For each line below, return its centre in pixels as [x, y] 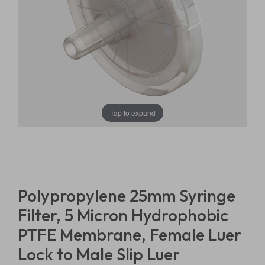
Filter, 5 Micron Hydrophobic [123, 215]
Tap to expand [132, 112]
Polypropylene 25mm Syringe [127, 195]
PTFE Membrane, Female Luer [130, 235]
